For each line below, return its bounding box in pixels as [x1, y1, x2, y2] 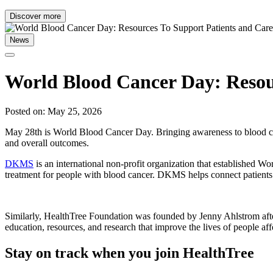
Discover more [10, 12, 61, 21]
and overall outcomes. [5, 138, 94, 149]
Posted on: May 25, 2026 [5, 106, 102, 117]
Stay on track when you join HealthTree [5, 245, 254, 261]
